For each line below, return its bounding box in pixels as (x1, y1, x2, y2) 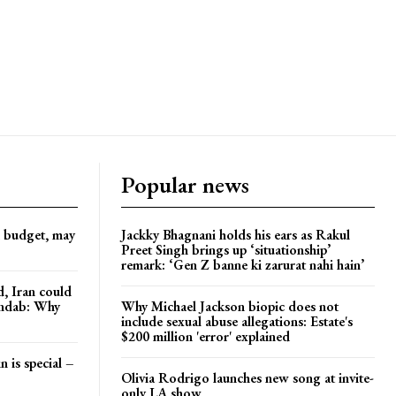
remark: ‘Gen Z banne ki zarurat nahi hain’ (121, 255, 364, 274)
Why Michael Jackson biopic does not (121, 296, 339, 316)
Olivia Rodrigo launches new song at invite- (121, 368, 374, 387)
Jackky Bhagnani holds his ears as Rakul (121, 225, 350, 244)
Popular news (121, 169, 249, 200)
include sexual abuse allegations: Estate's (121, 311, 353, 331)
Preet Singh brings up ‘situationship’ (121, 240, 331, 259)
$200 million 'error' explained (121, 326, 290, 346)
